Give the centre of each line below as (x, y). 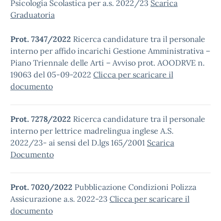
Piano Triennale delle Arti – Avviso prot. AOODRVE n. (108, 63)
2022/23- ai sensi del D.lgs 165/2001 (79, 143)
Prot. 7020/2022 (42, 187)
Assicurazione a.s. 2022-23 (60, 199)
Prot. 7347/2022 (41, 39)
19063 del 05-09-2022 (52, 74)
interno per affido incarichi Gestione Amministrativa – (110, 51)
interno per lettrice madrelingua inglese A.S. (92, 131)
